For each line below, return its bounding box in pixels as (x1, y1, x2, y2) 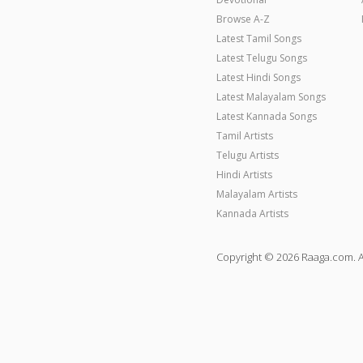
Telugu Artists (216, 147, 280, 162)
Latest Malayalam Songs (216, 89, 327, 104)
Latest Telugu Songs (216, 50, 308, 65)
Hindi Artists (216, 167, 273, 181)
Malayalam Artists (216, 186, 298, 201)
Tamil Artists (216, 128, 274, 143)
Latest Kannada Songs (216, 109, 318, 123)
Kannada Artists (216, 206, 289, 220)
